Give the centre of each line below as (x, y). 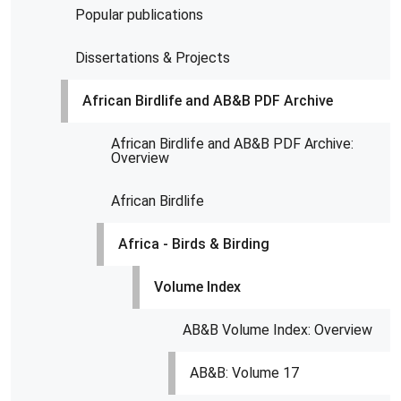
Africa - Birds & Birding (194, 244)
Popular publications (139, 15)
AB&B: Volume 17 (244, 373)
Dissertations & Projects (153, 58)
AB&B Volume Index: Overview (277, 330)
